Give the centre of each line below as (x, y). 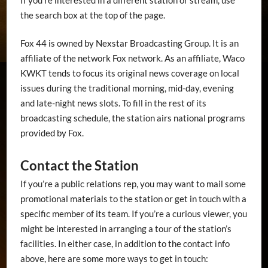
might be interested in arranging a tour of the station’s (126, 228)
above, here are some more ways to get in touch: (114, 258)
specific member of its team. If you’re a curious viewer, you (133, 213)
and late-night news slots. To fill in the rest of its (113, 103)
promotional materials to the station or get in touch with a (133, 198)
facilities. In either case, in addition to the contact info (125, 243)
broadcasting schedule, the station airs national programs (133, 118)
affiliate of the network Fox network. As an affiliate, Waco (132, 58)
